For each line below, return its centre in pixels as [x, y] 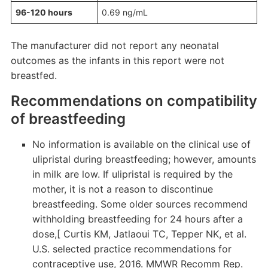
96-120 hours [44, 12]
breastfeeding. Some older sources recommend [140, 204]
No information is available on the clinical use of [141, 144]
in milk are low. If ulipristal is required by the [132, 174]
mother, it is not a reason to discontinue [122, 189]
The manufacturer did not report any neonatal [115, 45]
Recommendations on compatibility [134, 101]
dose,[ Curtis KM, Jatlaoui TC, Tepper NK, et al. [139, 234]
